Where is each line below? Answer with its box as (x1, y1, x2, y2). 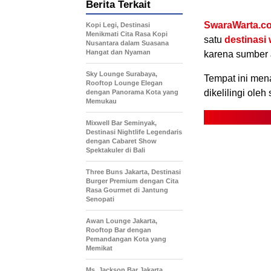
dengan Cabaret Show (86, 137, 157, 145)
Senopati (86, 195, 114, 203)
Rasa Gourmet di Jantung (86, 186, 168, 194)
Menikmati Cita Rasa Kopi (86, 30, 168, 38)
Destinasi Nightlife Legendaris (86, 128, 182, 136)
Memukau (86, 97, 117, 105)
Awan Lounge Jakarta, (86, 217, 157, 225)
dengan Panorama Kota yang (86, 88, 178, 96)
